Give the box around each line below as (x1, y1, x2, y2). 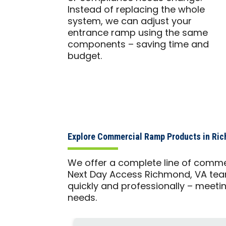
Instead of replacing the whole (68, 3, 205, 18)
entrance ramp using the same (68, 26, 208, 41)
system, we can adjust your (68, 14, 192, 29)
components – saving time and (68, 37, 209, 52)
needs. (68, 191, 97, 206)
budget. (68, 49, 102, 64)
